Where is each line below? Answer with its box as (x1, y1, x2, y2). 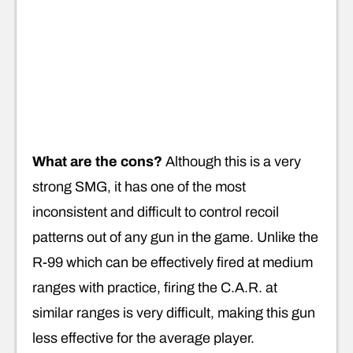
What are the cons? (32, 153, 162, 169)
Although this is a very (162, 153, 301, 169)
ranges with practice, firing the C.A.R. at (32, 279, 277, 295)
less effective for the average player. (32, 329, 255, 346)
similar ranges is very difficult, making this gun (32, 304, 315, 321)
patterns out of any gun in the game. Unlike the (32, 229, 318, 245)
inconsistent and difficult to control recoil (32, 203, 279, 220)
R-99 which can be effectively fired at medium (32, 254, 313, 270)
